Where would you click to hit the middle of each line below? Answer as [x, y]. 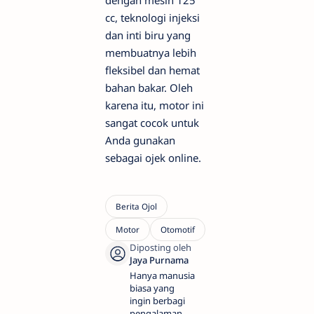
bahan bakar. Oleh [149, 88]
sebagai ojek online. [153, 158]
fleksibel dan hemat [152, 70]
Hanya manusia [162, 276]
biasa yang [152, 288]
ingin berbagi [157, 301]
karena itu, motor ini [155, 105]
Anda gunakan [140, 141]
